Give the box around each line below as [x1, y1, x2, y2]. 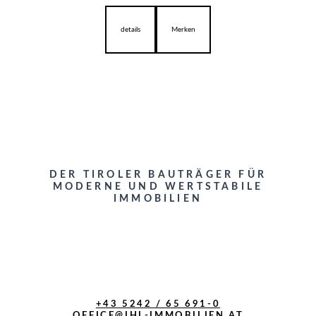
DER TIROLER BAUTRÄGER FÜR [49, 170, 267, 181]
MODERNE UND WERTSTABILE [52, 182, 264, 193]
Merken [171, 26, 195, 34]
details [121, 26, 140, 34]
